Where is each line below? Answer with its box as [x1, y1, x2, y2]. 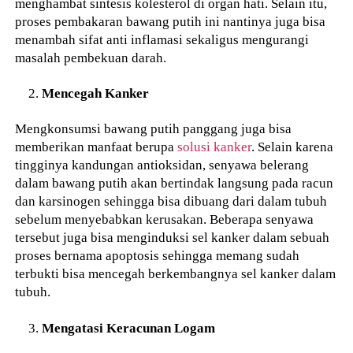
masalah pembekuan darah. [15, 49, 167, 65]
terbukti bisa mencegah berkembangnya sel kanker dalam [15, 266, 336, 282]
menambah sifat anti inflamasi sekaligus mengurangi [15, 31, 310, 47]
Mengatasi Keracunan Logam [42, 320, 216, 336]
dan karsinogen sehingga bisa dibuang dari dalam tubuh [15, 193, 328, 210]
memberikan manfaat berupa [15, 139, 178, 155]
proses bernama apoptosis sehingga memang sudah [15, 247, 300, 264]
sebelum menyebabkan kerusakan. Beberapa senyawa [15, 211, 314, 228]
